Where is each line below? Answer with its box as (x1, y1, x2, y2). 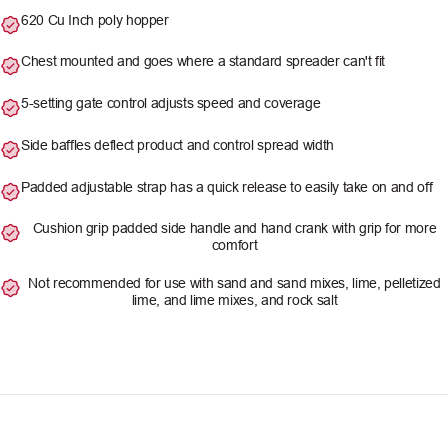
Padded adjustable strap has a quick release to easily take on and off (21, 178, 433, 195)
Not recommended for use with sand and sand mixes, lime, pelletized (28, 275, 441, 292)
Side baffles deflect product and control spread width (21, 136, 334, 153)
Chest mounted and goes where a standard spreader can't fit (21, 53, 386, 70)
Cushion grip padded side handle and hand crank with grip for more (32, 220, 437, 237)
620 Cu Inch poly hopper (21, 11, 169, 28)
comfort (211, 237, 258, 254)
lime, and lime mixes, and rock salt (131, 292, 338, 309)
